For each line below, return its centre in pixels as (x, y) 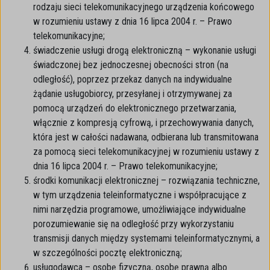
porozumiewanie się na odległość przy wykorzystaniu (133, 224)
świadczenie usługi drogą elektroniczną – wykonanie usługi (145, 50)
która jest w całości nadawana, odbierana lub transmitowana (146, 137)
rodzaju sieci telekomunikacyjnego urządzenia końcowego (144, 7)
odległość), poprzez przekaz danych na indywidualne (133, 79)
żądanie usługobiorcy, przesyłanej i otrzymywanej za (133, 94)
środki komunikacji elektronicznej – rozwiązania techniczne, (146, 181)
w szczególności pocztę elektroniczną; (108, 253)
